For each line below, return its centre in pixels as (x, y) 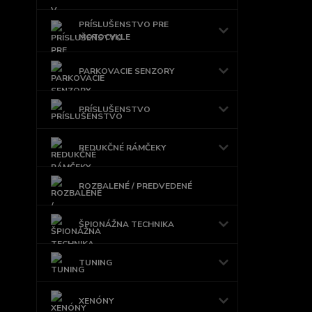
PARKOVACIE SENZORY (126, 71)
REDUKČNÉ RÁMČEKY (122, 147)
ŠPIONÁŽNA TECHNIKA (126, 224)
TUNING (95, 262)
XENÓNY (96, 301)
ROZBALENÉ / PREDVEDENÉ (135, 186)
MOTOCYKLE (104, 37)
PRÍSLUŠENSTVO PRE (124, 24)
